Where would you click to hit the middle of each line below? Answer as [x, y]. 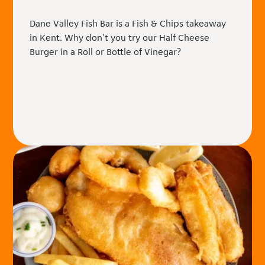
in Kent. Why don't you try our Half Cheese [120, 38]
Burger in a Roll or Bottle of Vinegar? [106, 52]
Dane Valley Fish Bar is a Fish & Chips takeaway [128, 24]
